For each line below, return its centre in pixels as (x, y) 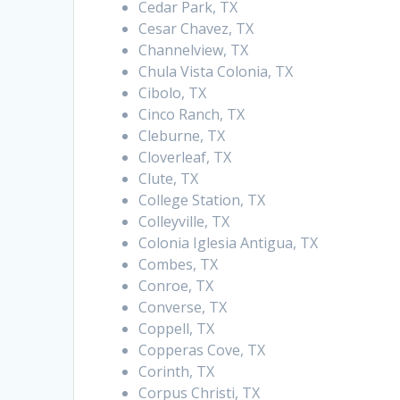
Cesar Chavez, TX (196, 29)
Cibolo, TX (173, 93)
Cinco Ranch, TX (192, 115)
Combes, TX (179, 265)
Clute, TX (169, 179)
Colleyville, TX (184, 222)
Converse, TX (183, 308)
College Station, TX (202, 200)
